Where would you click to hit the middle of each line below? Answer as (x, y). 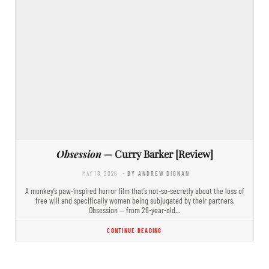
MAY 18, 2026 (100, 173)
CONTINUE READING (134, 230)
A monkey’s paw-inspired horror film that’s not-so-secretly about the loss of (134, 190)
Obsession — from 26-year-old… (134, 210)
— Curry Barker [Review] (157, 153)
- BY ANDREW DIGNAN (156, 173)
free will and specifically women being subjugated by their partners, (134, 200)
